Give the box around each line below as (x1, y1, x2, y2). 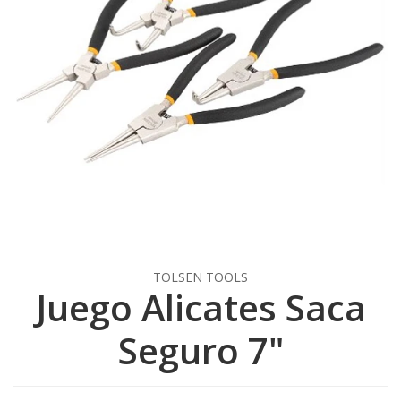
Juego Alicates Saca (35, 282, 366, 332)
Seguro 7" (117, 325, 284, 375)
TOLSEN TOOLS (153, 268, 248, 286)
